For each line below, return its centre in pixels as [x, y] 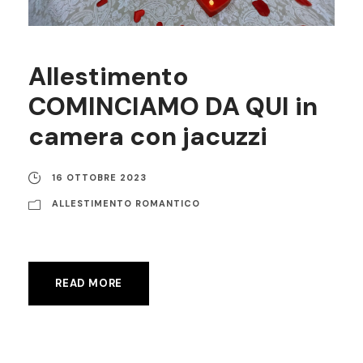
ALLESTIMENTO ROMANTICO [126, 203]
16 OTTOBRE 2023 [99, 177]
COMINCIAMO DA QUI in [173, 106]
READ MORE [89, 283]
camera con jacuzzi [148, 136]
